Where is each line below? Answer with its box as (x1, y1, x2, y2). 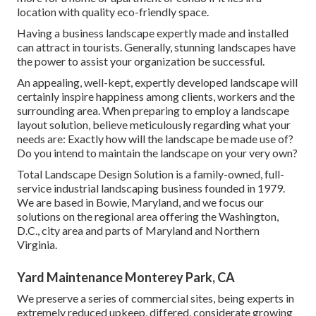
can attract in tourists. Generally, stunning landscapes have (17, 39, 296, 54)
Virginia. (17, 237, 57, 251)
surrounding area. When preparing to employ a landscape (17, 103, 289, 117)
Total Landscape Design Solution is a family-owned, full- (17, 166, 284, 181)
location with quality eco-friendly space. (17, 4, 209, 18)
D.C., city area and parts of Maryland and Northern (17, 223, 260, 237)
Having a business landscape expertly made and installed (17, 25, 288, 39)
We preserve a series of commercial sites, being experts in (17, 291, 294, 305)
